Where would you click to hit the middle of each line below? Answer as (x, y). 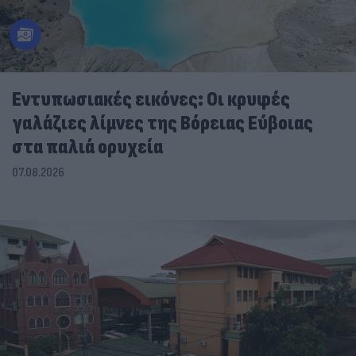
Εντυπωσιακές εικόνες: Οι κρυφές (151, 100)
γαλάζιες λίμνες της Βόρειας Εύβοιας (163, 124)
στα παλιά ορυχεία (87, 148)
